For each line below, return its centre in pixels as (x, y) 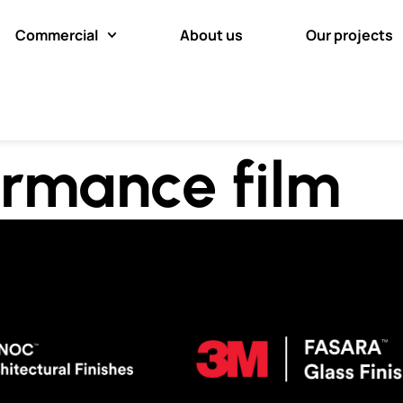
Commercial (56, 35)
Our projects (350, 35)
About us (212, 35)
